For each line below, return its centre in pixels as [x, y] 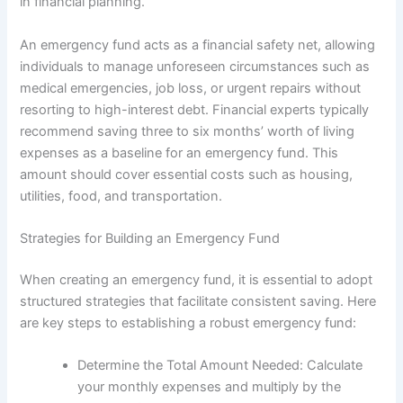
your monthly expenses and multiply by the [210, 387]
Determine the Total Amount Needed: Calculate [220, 366]
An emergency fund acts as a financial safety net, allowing [198, 45]
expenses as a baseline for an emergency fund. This [179, 152]
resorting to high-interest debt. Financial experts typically [195, 109]
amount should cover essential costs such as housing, [187, 174]
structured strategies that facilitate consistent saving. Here [198, 301]
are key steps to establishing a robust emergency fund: [188, 322]
